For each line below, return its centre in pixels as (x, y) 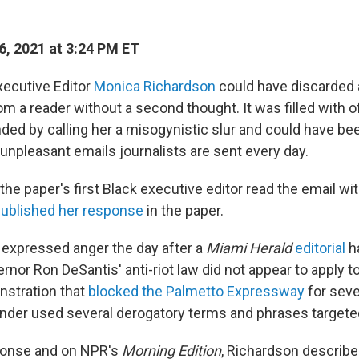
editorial (320, 248)
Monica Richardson (156, 86)
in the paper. (184, 210)
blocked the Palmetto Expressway (196, 291)
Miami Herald (250, 248)
